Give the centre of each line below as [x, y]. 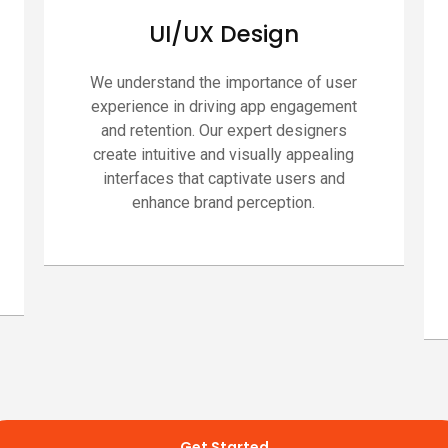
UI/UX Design [223, 33]
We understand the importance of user [224, 82]
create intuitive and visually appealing [224, 154]
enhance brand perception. [224, 202]
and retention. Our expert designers [223, 130]
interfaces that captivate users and [223, 178]
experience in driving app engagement [223, 106]
